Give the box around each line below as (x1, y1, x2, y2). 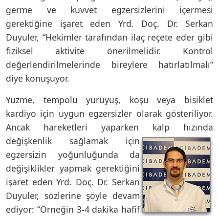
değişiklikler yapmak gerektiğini (6, 162, 140, 174)
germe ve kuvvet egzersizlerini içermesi (6, 3, 213, 16)
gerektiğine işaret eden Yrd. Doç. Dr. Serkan (6, 17, 213, 29)
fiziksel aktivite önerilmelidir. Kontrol (6, 44, 213, 57)
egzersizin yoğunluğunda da (6, 148, 140, 160)
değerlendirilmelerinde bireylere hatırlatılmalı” (6, 58, 213, 70)
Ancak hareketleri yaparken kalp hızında (6, 121, 213, 133)
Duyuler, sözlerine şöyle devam (6, 189, 140, 201)
